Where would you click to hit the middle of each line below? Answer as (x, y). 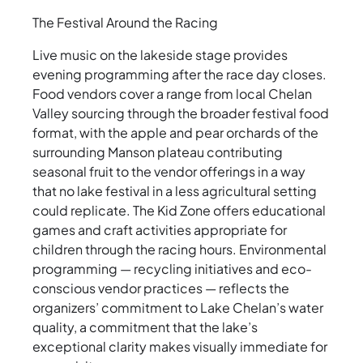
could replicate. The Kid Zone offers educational (179, 211)
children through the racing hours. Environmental (179, 250)
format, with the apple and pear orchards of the (175, 133)
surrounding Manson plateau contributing (158, 152)
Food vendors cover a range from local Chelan (172, 94)
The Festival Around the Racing (125, 23)
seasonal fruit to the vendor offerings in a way (169, 172)
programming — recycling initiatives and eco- (172, 269)
